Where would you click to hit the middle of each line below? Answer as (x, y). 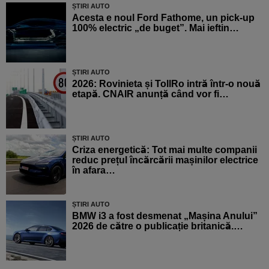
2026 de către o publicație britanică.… (158, 226)
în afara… (94, 170)
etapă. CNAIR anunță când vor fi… (150, 94)
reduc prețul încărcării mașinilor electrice (165, 160)
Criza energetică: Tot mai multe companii (165, 150)
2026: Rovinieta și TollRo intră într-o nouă (166, 83)
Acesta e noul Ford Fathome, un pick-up (163, 17)
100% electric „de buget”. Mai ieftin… (156, 28)
